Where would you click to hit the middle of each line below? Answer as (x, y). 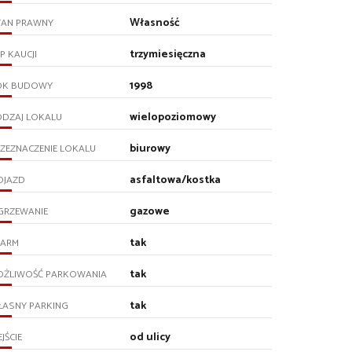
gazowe (150, 211)
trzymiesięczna (168, 54)
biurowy (150, 148)
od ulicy (150, 337)
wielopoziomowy (173, 117)
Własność (155, 23)
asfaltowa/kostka (176, 180)
